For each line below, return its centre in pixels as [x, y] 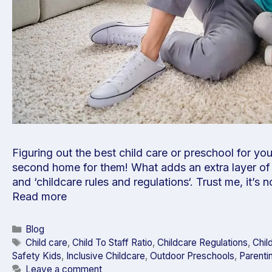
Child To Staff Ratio [113, 242]
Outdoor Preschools [192, 256]
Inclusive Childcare [106, 256]
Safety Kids [37, 256]
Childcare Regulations [203, 242]
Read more [39, 197]
